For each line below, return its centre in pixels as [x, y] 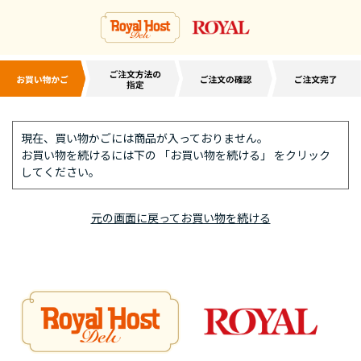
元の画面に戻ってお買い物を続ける [180, 218]
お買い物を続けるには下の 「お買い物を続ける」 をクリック [176, 155]
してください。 [60, 172]
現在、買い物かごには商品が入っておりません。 [145, 138]
